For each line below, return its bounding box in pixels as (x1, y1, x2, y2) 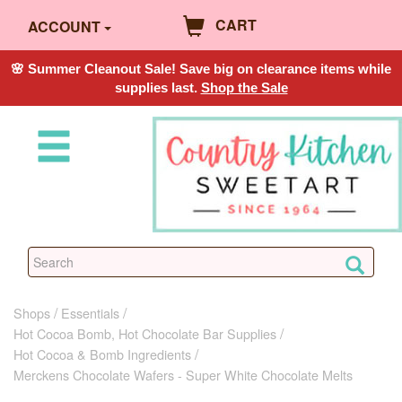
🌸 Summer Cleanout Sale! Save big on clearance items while (11, 60, 391, 76)
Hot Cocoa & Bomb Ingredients (13, 344, 191, 363)
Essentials (61, 302, 119, 322)
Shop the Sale (200, 79, 288, 95)
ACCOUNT (28, 16, 100, 38)
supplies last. (114, 79, 201, 95)
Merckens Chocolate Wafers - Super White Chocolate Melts (13, 364, 353, 384)
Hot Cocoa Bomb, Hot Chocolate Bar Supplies (13, 323, 276, 343)
